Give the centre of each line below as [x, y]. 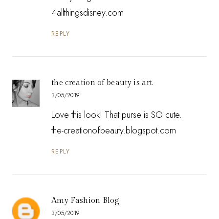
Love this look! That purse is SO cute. [117, 115]
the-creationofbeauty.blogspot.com [114, 130]
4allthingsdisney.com [88, 13]
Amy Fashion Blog [86, 200]
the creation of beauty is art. [103, 83]
